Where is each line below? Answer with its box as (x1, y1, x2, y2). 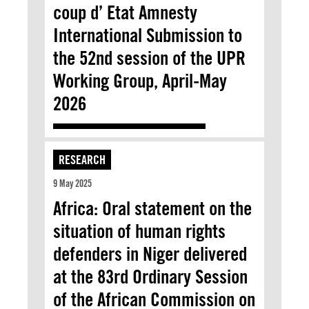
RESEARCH (59, 152, 106, 167)
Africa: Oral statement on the (53, 196, 252, 220)
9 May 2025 (53, 177, 92, 189)
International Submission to (53, 23, 242, 47)
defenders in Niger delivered (53, 241, 247, 266)
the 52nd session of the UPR (53, 46, 246, 70)
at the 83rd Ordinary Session (53, 264, 248, 288)
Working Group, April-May (53, 68, 227, 92)
